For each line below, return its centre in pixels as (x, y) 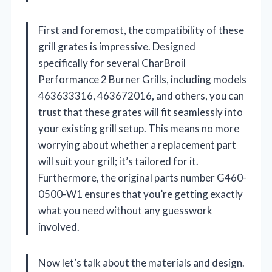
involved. (59, 227)
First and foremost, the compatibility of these (141, 30)
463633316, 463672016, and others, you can (141, 96)
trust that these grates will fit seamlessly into (141, 112)
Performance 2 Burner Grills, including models (142, 80)
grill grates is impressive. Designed (117, 47)
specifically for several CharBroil (112, 63)
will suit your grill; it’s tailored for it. (118, 161)
